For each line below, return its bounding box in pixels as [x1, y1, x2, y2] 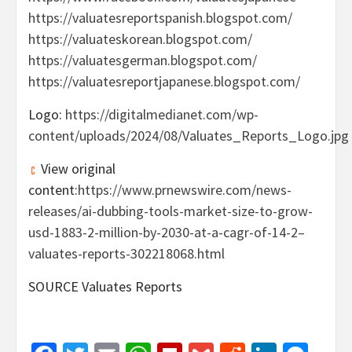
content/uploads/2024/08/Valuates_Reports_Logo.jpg [28, 126, 349, 145]
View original [38, 159, 115, 178]
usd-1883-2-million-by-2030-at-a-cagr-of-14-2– [28, 223, 305, 242]
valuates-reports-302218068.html [28, 244, 225, 263]
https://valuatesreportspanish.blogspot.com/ [28, 9, 292, 27]
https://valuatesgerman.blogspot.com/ [28, 51, 257, 70]
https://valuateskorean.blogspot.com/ [28, 30, 252, 49]
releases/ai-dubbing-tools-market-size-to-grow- [28, 202, 313, 221]
